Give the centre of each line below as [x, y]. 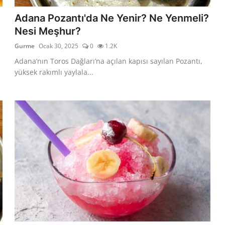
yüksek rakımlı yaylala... [54, 72]
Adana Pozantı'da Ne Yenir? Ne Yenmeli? [112, 18]
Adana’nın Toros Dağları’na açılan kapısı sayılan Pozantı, [109, 61]
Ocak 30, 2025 [59, 46]
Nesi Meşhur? [48, 31]
